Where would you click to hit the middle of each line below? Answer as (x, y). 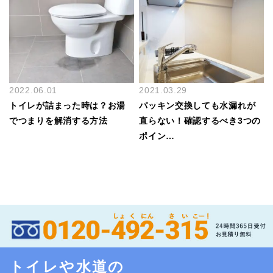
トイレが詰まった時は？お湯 (68, 106)
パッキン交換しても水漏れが (197, 106)
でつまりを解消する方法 (58, 121)
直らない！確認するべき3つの (200, 121)
